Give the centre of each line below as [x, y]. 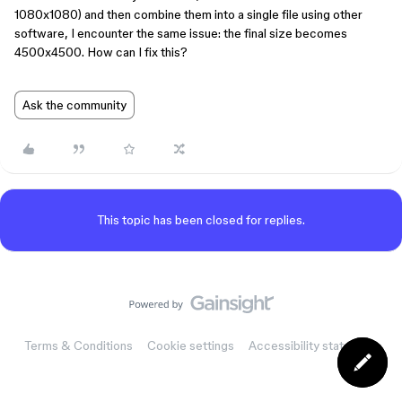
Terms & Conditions [78, 345]
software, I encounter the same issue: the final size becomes [181, 33]
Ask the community [74, 105]
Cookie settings [190, 345]
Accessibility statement [313, 345]
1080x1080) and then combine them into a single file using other [188, 14]
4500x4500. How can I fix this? [101, 52]
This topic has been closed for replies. [201, 220]
